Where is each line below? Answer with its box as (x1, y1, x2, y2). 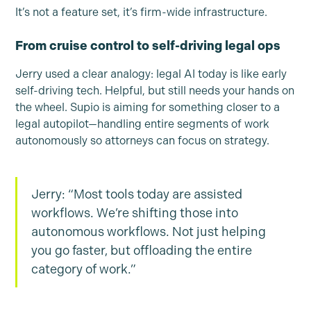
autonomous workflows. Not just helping (31, 224, 267, 239)
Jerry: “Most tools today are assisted (31, 186, 243, 202)
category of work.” (31, 261, 137, 277)
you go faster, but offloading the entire (31, 242, 253, 258)
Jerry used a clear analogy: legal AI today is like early (15, 67, 287, 81)
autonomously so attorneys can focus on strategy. (15, 133, 270, 147)
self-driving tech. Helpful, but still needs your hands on (15, 83, 295, 97)
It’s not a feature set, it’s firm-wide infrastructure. (15, 5, 268, 19)
